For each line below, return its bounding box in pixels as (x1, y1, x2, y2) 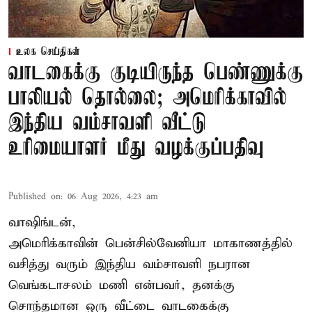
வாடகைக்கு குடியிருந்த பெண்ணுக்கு (8, 61, 304, 86)
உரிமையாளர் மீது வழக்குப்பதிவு (8, 136, 264, 161)
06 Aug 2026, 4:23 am (68, 190, 158, 203)
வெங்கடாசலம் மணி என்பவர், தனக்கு (8, 276, 235, 293)
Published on (8, 190, 61, 203)
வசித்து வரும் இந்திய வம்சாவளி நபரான (8, 256, 250, 272)
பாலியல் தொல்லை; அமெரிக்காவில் (8, 86, 287, 111)
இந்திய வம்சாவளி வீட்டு (8, 111, 206, 136)
